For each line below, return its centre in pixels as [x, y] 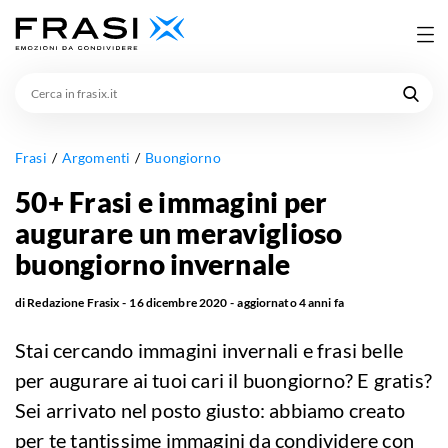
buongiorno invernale [153, 264]
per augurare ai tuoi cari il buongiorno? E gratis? [224, 380]
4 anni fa [321, 303]
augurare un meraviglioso [179, 233]
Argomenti [96, 158]
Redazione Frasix [73, 303]
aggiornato [268, 303]
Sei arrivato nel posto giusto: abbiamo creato [210, 410]
